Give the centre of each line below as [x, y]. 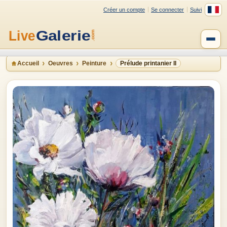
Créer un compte [124, 9]
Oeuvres [61, 63]
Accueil [28, 63]
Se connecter [167, 9]
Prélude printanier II [148, 63]
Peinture [94, 63]
